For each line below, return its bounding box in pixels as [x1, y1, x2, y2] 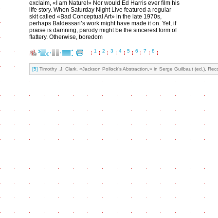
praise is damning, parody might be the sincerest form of [29, 27, 177, 34]
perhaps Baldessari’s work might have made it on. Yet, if [29, 20, 176, 27]
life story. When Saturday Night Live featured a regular [29, 6, 171, 13]
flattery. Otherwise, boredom [29, 34, 103, 40]
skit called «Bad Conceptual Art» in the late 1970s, [29, 13, 162, 20]
